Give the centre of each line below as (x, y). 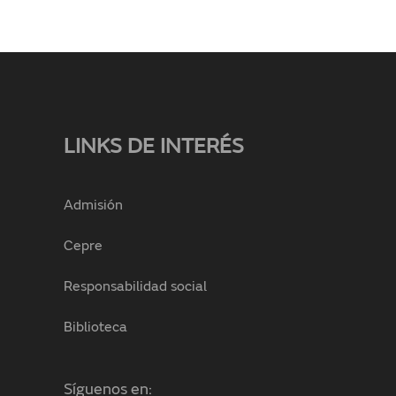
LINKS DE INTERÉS (154, 147)
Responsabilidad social (135, 287)
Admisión (93, 206)
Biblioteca (95, 328)
